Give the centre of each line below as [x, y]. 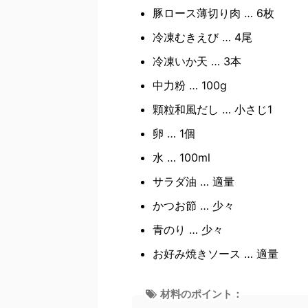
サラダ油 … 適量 [194, 181]
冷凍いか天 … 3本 [197, 61]
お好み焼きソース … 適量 [216, 254]
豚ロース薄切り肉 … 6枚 [213, 13]
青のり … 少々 [188, 230]
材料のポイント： [201, 294]
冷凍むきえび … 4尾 [202, 37]
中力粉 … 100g [190, 85]
